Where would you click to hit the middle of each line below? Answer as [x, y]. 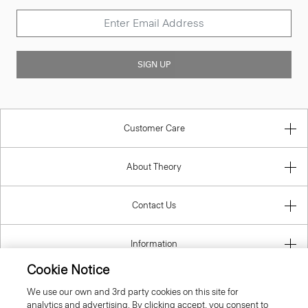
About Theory [154, 166]
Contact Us [154, 205]
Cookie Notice [68, 270]
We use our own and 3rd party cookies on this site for [132, 292]
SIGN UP [154, 64]
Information [154, 243]
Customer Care [154, 128]
